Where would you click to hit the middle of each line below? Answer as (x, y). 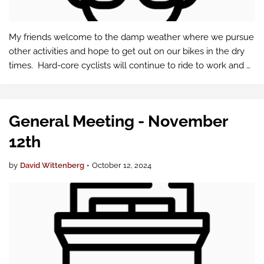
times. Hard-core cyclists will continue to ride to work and (128, 65)
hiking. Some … (41, 94)
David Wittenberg (52, 165)
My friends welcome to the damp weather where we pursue (131, 37)
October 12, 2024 (122, 165)
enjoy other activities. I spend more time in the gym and (123, 80)
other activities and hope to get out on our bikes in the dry (127, 51)
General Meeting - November (118, 121)
